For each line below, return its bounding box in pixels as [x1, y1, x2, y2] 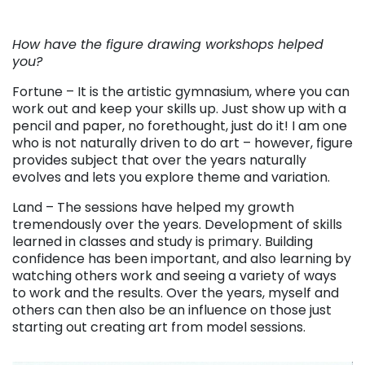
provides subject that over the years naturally [12, 150, 306, 169]
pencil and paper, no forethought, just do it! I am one [12, 116, 347, 135]
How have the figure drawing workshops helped [12, 34, 323, 54]
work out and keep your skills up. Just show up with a [12, 99, 346, 118]
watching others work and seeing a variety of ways [12, 266, 336, 285]
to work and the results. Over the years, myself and [12, 283, 339, 302]
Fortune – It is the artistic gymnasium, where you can [12, 81, 350, 101]
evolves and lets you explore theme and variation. [12, 167, 330, 187]
